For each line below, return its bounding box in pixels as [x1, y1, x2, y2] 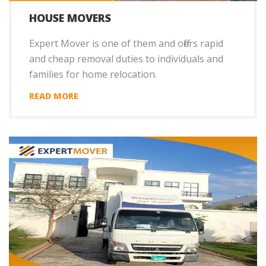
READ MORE [29, 90, 78, 102]
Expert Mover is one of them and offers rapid [29, 37, 223, 50]
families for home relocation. [29, 68, 157, 81]
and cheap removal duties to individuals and [29, 52, 223, 66]
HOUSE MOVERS [29, 11, 111, 26]
